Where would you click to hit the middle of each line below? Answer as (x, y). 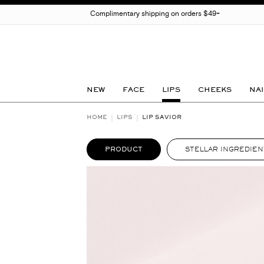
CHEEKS (215, 90)
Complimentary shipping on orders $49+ (155, 14)
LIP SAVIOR (162, 117)
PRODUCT (124, 149)
